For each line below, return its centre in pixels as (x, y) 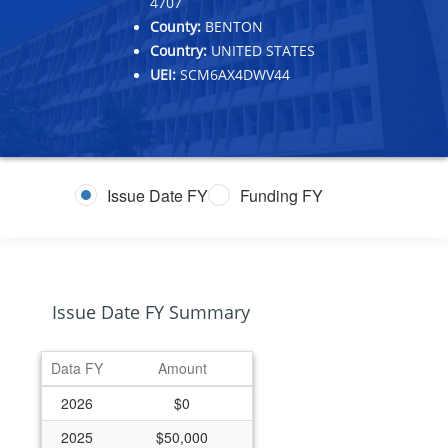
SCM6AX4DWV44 (233, 74)
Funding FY (281, 195)
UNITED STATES (261, 50)
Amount (182, 368)
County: (175, 26)
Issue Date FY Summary (151, 312)
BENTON (232, 26)
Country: (178, 50)
